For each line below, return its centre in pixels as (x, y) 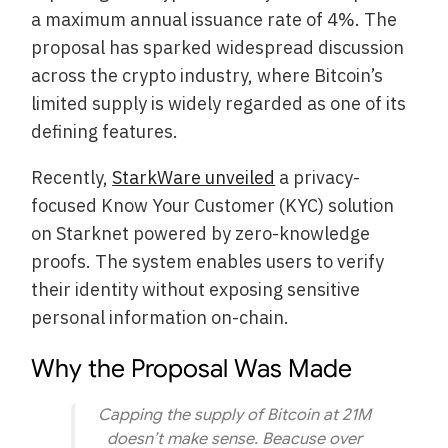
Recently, (72, 177)
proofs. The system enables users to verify (208, 261)
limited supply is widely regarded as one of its (219, 103)
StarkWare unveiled (194, 177)
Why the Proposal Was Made (192, 369)
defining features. (105, 131)
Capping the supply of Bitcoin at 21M (234, 415)
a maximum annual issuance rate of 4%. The (214, 19)
